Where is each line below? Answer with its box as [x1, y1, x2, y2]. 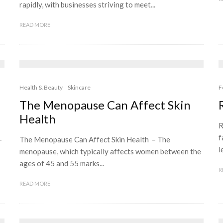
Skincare [68, 84, 91, 91]
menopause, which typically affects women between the [19, 147, 201, 156]
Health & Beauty [19, 84, 63, 91]
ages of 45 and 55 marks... [19, 159, 104, 168]
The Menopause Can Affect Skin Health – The [19, 135, 170, 144]
